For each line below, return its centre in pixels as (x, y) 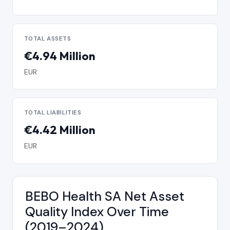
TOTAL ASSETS (47, 39)
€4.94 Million (59, 56)
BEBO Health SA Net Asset (105, 197)
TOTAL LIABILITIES (53, 113)
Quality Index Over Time (97, 212)
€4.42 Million (59, 130)
